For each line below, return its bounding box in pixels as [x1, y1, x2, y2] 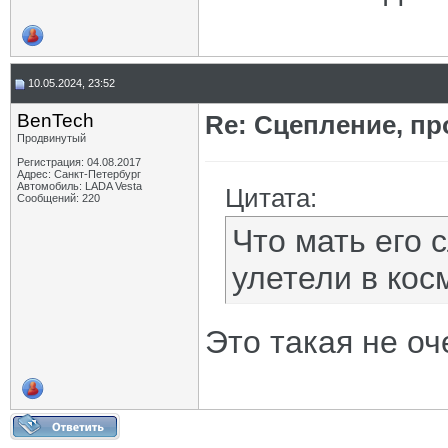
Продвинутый [17, 132, 86, 144]
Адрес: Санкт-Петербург [17, 168, 141, 180]
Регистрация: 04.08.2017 [17, 156, 141, 168]
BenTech [17, 110, 94, 131]
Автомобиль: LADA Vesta [17, 180, 142, 192]
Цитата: [225, 183, 317, 213]
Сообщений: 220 [17, 192, 100, 204]
